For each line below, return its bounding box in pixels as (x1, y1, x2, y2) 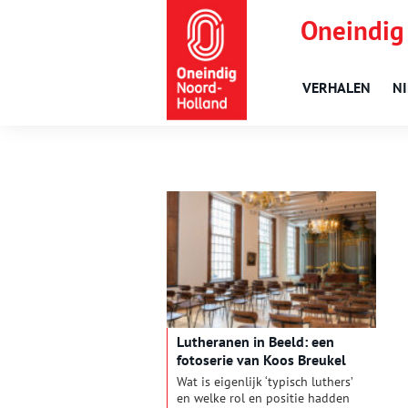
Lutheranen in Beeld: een (177, 332, 334, 352)
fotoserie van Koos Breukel (177, 351, 346, 370)
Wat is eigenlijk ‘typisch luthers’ (177, 373, 352, 391)
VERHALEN (302, 78, 371, 97)
